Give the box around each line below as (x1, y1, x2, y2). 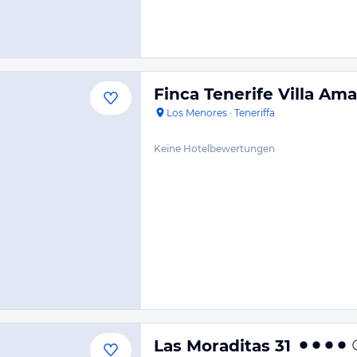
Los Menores (167, 107, 227, 119)
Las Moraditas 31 (154, 336, 291, 355)
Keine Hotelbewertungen (154, 143, 275, 155)
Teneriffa (234, 107, 275, 119)
